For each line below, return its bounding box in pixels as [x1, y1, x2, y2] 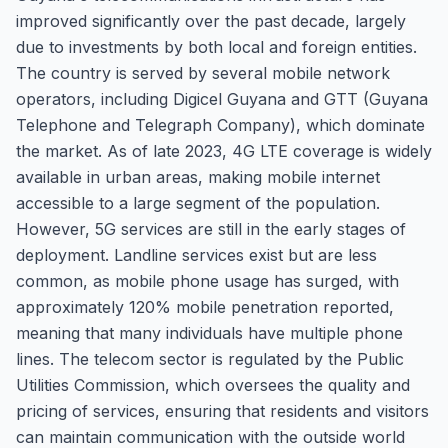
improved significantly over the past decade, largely [16, 11, 406, 31]
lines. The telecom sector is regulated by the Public [16, 349, 404, 369]
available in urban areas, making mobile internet [16, 167, 380, 187]
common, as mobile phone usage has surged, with [16, 271, 399, 291]
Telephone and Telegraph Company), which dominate [16, 115, 425, 135]
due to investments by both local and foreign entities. [16, 37, 417, 57]
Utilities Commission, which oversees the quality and [16, 375, 410, 395]
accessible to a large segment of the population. [16, 193, 380, 213]
